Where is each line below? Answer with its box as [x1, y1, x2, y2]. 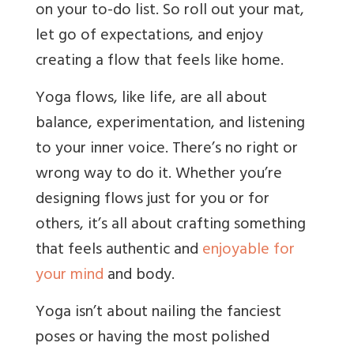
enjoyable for [202, 236, 295, 266]
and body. [104, 262, 175, 292]
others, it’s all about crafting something [36, 211, 306, 241]
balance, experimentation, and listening [36, 110, 305, 140]
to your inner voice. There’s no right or [36, 135, 298, 165]
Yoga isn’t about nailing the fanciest [36, 299, 281, 329]
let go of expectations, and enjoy [36, 22, 263, 52]
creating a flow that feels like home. [36, 47, 284, 77]
